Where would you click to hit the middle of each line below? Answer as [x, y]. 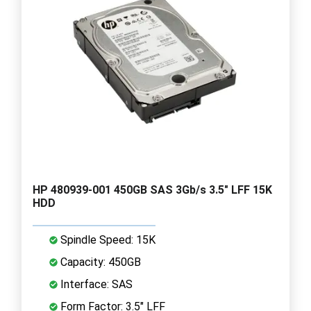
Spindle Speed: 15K [107, 239]
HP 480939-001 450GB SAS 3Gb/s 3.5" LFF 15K [152, 190]
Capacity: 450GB [99, 262]
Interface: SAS [95, 284]
